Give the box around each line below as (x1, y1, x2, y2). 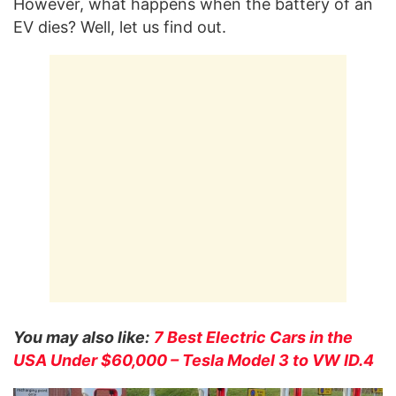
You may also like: (13, 328, 149, 347)
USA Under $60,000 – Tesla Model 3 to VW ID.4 (13, 351, 374, 370)
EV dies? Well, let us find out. (13, 18, 226, 37)
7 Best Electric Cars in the (154, 328, 353, 347)
